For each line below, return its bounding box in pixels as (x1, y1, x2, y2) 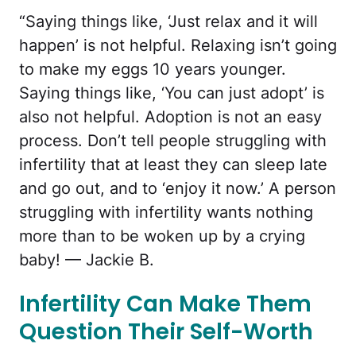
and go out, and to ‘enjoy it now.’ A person (19, 178, 336, 198)
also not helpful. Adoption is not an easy (19, 106, 322, 126)
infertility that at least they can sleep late (19, 154, 327, 174)
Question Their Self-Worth (19, 315, 313, 347)
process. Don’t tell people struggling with (19, 130, 327, 150)
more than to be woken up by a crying (19, 226, 305, 246)
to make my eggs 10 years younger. (19, 59, 286, 79)
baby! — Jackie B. (19, 250, 154, 269)
